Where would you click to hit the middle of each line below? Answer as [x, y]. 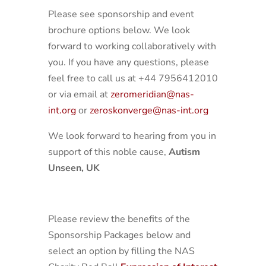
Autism [184, 152]
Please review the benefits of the [119, 219]
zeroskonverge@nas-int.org [149, 110]
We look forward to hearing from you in [132, 136]
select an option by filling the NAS [121, 251]
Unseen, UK [74, 168]
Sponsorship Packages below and [119, 235]
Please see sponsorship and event [121, 14]
